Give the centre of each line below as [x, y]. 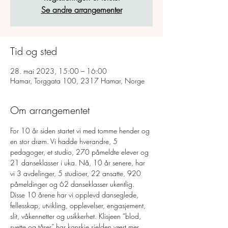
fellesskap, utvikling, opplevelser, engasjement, [79, 205]
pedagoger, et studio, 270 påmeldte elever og [80, 152]
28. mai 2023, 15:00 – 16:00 [59, 71]
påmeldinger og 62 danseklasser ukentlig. [72, 184]
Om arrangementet [50, 110]
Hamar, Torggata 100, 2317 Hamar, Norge [77, 81]
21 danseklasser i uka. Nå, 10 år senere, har [79, 163]
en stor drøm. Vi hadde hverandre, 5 [65, 141]
